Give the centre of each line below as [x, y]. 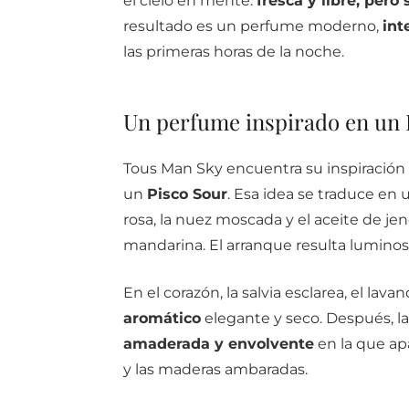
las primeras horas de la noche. [233, 51]
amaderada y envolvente [218, 343]
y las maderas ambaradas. [215, 369]
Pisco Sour [187, 194]
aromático [162, 318]
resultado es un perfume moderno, [252, 26]
